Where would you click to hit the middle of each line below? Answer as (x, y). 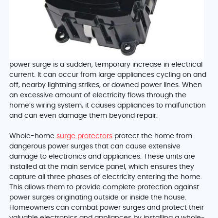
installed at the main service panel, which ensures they (102, 167)
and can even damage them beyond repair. (85, 116)
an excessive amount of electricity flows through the (98, 96)
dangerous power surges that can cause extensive (95, 147)
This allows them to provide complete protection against (104, 188)
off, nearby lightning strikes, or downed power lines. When (106, 85)
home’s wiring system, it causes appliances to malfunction (108, 106)
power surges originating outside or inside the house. (98, 198)
